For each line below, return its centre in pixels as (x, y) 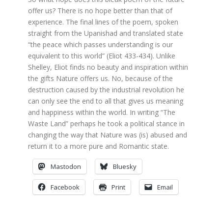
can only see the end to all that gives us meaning (106, 101)
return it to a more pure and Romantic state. (99, 146)
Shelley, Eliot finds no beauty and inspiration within (108, 67)
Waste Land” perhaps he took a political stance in (107, 124)
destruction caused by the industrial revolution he (106, 90)
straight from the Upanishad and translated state (106, 33)
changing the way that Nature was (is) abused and (108, 135)
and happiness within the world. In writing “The (102, 112)
